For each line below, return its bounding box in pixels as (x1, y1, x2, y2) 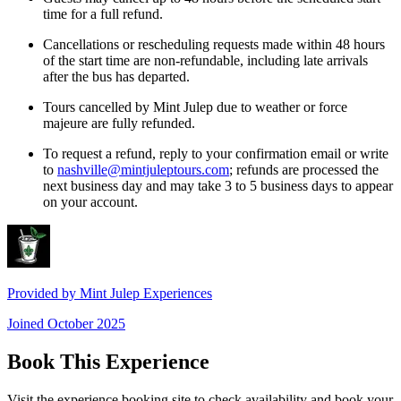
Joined (7, 316, 47, 332)
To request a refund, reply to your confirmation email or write (43, 146, 388, 162)
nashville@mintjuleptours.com (57, 162, 229, 178)
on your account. (43, 194, 138, 210)
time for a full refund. (43, 6, 163, 22)
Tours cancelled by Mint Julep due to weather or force (43, 99, 347, 115)
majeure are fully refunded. (43, 115, 195, 132)
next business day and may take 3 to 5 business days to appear (43, 178, 393, 194)
